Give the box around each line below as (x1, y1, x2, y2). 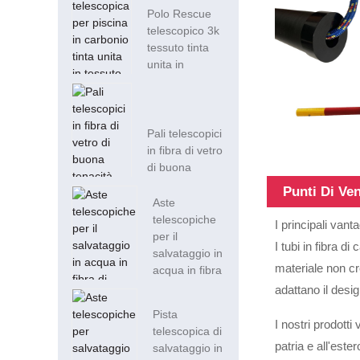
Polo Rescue (147, 7, 212, 21)
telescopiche (153, 213, 217, 227)
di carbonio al (153, 280, 222, 294)
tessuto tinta (147, 41, 210, 55)
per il (153, 230, 178, 243)
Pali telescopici (147, 127, 223, 141)
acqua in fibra (153, 264, 223, 277)
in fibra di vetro (147, 144, 223, 157)
